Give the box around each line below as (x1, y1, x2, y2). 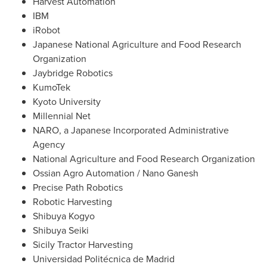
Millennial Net (33, 109, 91, 123)
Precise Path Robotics (33, 181, 123, 195)
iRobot (33, 23, 60, 38)
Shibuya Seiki (33, 223, 89, 238)
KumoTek (33, 80, 70, 95)
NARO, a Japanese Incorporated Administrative (33, 123, 229, 138)
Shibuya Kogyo (33, 209, 95, 223)
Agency (33, 138, 65, 152)
